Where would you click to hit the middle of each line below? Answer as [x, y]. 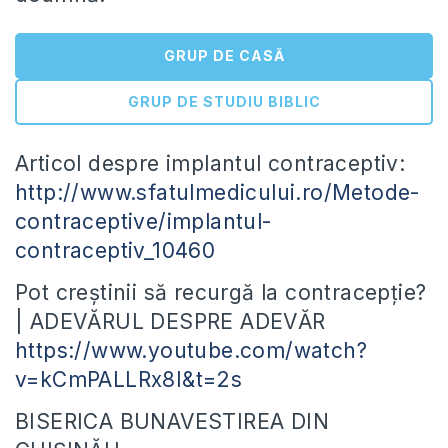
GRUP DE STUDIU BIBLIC [224, 102]
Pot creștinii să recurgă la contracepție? [221, 293]
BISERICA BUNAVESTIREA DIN [172, 422]
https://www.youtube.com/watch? [191, 351]
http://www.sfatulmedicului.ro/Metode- [217, 193]
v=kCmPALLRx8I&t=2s [129, 380]
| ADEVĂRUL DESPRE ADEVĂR [170, 322]
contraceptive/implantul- [143, 222]
